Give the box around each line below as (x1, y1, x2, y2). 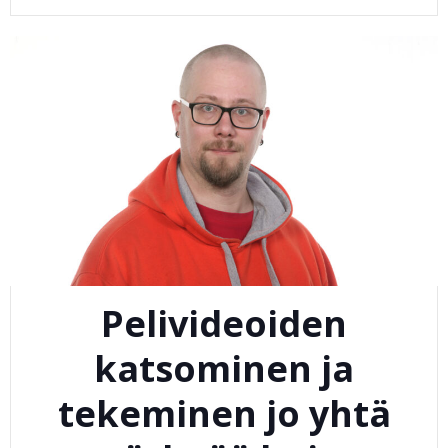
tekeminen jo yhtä (57, 389, 391, 439)
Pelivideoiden (101, 299, 347, 349)
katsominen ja (94, 344, 354, 394)
